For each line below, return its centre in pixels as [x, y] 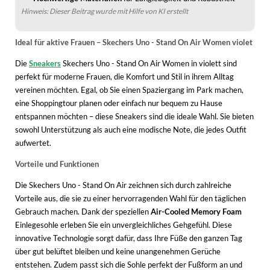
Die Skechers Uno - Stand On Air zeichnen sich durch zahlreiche [123, 185]
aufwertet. [33, 143]
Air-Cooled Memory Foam [196, 211]
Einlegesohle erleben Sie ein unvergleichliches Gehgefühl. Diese [124, 224]
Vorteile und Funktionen [57, 164]
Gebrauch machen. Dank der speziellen [83, 211]
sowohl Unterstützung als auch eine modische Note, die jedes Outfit [131, 129]
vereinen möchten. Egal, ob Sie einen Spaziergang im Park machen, [129, 89]
